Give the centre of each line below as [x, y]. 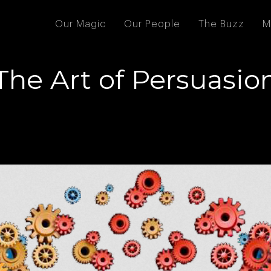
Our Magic [80, 24]
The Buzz [221, 24]
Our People [152, 24]
